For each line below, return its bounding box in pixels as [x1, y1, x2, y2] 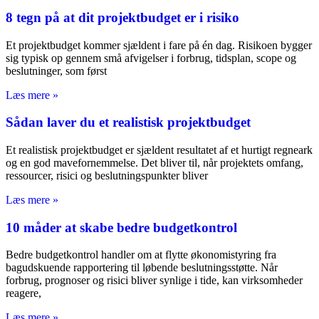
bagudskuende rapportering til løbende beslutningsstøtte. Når [6, 261, 278, 274]
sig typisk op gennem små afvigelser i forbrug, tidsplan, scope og [6, 51, 296, 64]
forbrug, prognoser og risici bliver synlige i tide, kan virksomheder [6, 274, 303, 287]
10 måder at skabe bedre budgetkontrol [6, 219, 237, 235]
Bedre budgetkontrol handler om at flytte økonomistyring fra [6, 249, 276, 261]
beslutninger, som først [6, 64, 107, 77]
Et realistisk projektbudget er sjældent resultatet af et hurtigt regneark [6, 144, 313, 156]
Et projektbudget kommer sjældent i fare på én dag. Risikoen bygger [6, 38, 312, 51]
